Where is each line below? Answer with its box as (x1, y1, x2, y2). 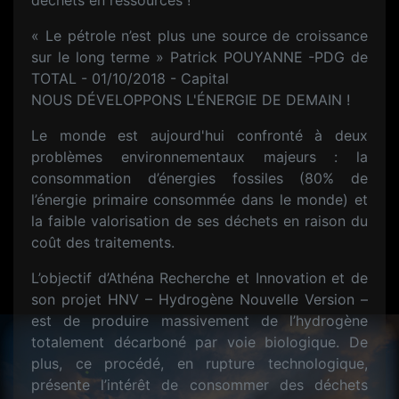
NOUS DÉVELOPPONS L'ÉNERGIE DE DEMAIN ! (31, 91, 350, 109)
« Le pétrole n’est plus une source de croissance (31, 27, 368, 45)
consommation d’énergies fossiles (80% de (31, 169, 368, 187)
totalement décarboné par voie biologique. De (31, 333, 368, 351)
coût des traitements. (31, 233, 175, 251)
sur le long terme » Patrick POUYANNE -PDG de (31, 48, 368, 66)
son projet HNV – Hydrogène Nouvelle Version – (31, 290, 368, 308)
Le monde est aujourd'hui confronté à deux (31, 126, 368, 144)
